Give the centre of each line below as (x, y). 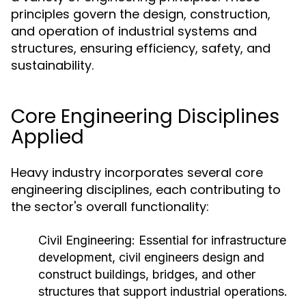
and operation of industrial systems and (134, 31)
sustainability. (52, 65)
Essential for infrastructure (211, 240)
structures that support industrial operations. (163, 291)
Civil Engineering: (87, 240)
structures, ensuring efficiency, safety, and (141, 48)
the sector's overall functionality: (110, 207)
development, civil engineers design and (151, 257)
